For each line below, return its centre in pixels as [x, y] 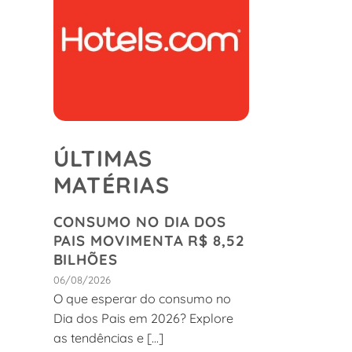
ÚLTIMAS [103, 158]
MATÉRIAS [111, 185]
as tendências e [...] [108, 337]
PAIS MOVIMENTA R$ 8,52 [149, 241]
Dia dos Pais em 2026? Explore [143, 318]
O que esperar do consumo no [142, 298]
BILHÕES [85, 260]
